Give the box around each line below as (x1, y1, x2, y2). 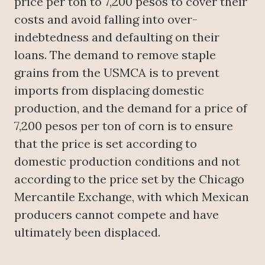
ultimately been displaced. (14, 225, 160, 240)
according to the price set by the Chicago (14, 172, 244, 187)
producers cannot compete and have (14, 207, 219, 222)
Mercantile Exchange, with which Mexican (14, 189, 249, 205)
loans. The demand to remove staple (14, 47, 216, 63)
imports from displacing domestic (14, 83, 204, 98)
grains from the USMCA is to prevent (14, 65, 219, 80)
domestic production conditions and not (14, 154, 240, 169)
